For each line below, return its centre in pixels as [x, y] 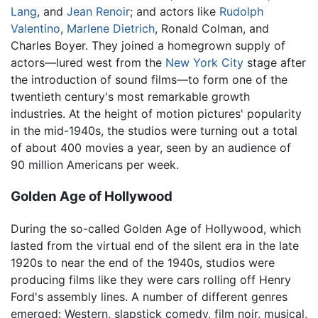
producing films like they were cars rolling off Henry [151, 279]
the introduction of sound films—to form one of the [149, 80]
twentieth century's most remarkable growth [130, 97]
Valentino [35, 29]
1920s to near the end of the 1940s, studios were [143, 262]
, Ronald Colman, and [212, 29]
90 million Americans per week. [95, 165]
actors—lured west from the [88, 63]
